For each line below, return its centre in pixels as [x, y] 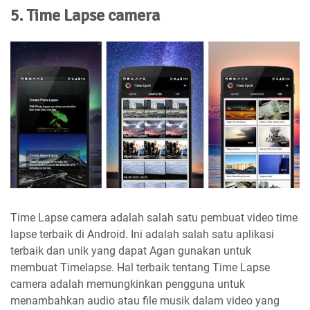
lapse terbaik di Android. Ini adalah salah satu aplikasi [142, 235]
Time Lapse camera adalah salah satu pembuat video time [154, 218]
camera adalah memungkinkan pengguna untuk [128, 284]
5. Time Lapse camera [85, 16]
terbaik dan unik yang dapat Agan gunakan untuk [131, 251]
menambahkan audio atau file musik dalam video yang [145, 301]
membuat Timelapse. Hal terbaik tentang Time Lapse [140, 268]
